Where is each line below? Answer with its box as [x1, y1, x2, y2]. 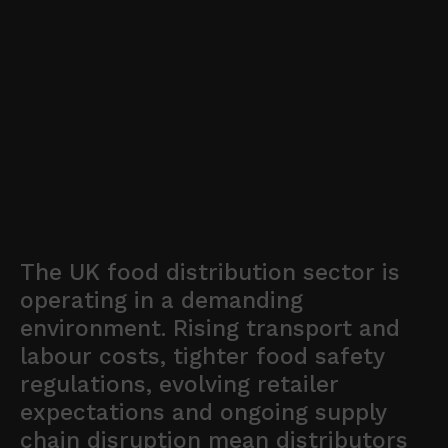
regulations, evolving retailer [20, 370, 339, 398]
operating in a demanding [20, 286, 303, 314]
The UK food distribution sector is [20, 258, 400, 286]
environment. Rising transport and [20, 314, 400, 342]
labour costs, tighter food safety [20, 342, 384, 370]
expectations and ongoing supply [20, 398, 386, 426]
